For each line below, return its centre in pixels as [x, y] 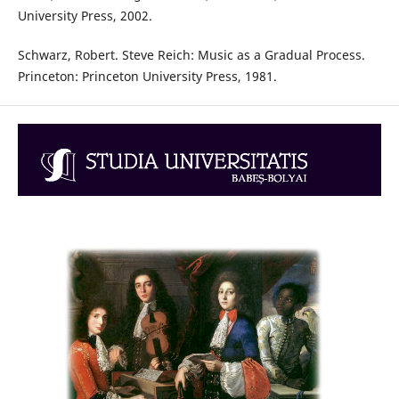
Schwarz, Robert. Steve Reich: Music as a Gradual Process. [191, 55]
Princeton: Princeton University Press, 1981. [147, 77]
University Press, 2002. [85, 16]
